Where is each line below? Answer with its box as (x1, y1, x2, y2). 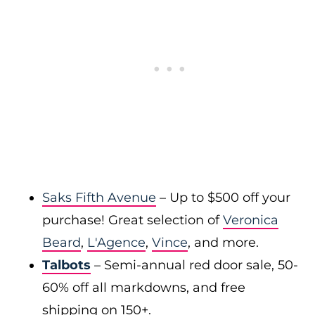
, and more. (188, 235, 259, 250)
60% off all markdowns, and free (42, 280, 245, 295)
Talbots (42, 257, 91, 273)
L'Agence (87, 235, 146, 250)
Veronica (223, 212, 278, 228)
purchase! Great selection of (42, 212, 223, 228)
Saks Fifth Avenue (42, 190, 156, 205)
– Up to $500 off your (156, 190, 290, 205)
